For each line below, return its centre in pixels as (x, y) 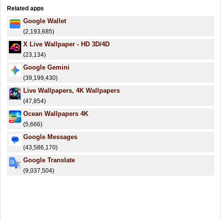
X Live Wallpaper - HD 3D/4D (66, 44)
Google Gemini (46, 67)
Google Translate (49, 160)
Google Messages (50, 137)
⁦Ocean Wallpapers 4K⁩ (56, 114)
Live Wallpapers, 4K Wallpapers (72, 91)
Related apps (25, 8)
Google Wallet (45, 21)
